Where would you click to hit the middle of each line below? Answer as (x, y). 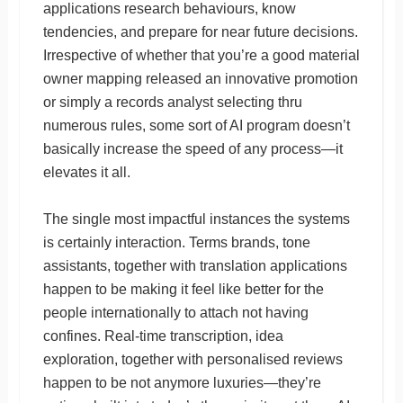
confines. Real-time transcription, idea (163, 336)
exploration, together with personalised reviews (193, 359)
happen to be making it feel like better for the (183, 289)
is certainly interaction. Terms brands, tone (176, 242)
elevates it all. (86, 172)
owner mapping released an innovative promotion (200, 78)
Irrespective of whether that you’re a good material (201, 55)
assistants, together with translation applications (195, 265)
